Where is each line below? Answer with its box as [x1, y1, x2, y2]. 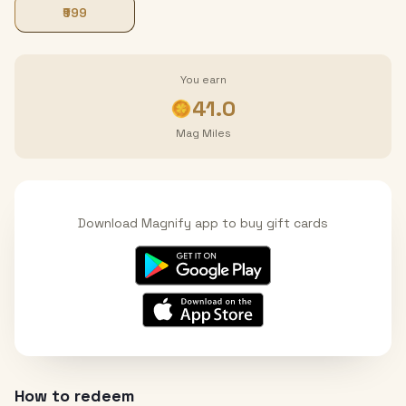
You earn [179, 72, 227, 88]
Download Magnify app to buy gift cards [78, 215, 328, 232]
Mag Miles [175, 126, 231, 141]
